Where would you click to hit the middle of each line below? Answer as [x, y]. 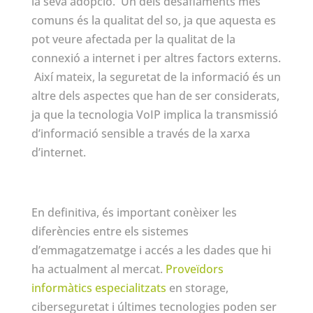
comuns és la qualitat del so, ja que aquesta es [153, 20]
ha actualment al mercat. [98, 269]
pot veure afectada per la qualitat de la [133, 39]
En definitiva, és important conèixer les [134, 212]
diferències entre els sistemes [110, 231]
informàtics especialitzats [99, 287]
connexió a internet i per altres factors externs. [156, 58]
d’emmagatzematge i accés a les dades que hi [151, 250]
